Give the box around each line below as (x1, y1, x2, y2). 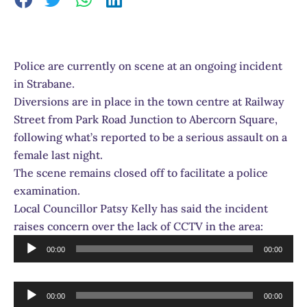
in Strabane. (14, 76, 75, 90)
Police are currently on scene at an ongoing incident (14, 58, 282, 73)
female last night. (14, 147, 103, 162)
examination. (14, 183, 80, 197)
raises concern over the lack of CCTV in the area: (14, 219, 263, 233)
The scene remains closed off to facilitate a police (14, 165, 268, 180)
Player (13, 254, 46, 268)
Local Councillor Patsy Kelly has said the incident (14, 201, 268, 215)
